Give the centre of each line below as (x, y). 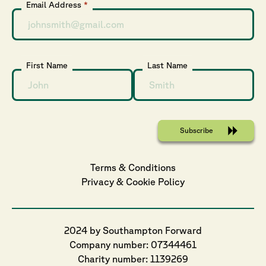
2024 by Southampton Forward (133, 230)
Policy (171, 182)
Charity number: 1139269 (133, 259)
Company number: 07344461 (133, 245)
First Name (47, 65)
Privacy (98, 182)
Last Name (167, 65)
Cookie (141, 182)
